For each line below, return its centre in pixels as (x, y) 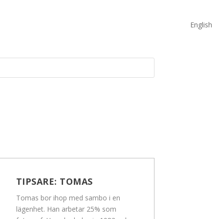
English (201, 24)
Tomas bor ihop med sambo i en (68, 198)
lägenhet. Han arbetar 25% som (66, 209)
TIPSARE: (38, 182)
